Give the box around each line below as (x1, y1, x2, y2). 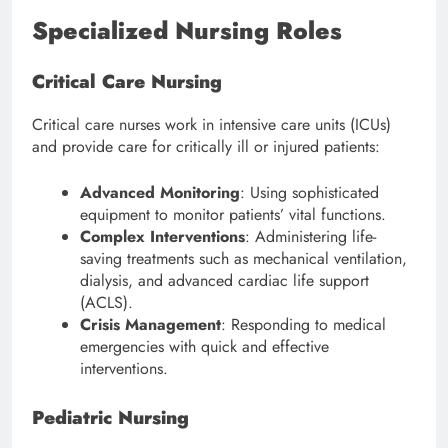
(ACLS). (80, 290, 133, 314)
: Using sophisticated (240, 180, 379, 204)
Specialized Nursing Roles (32, 12, 342, 48)
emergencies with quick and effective (80, 334, 329, 358)
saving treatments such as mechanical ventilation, (80, 246, 407, 270)
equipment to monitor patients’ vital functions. (80, 202, 386, 226)
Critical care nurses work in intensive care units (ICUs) (32, 112, 391, 136)
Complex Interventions (80, 224, 245, 248)
